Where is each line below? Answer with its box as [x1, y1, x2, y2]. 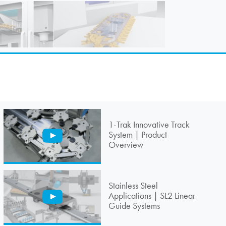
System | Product [108, 129, 167, 140]
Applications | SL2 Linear [108, 190, 195, 201]
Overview [108, 139, 143, 150]
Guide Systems [108, 200, 160, 211]
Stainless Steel [108, 180, 158, 191]
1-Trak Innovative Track [108, 119, 190, 130]
